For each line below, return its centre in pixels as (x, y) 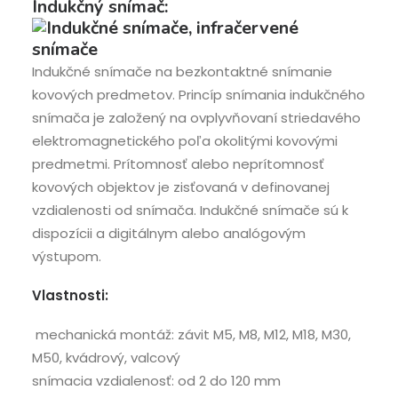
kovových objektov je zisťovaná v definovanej (181, 187)
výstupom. (67, 256)
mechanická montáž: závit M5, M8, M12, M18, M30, (191, 334)
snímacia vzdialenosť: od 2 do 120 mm (156, 381)
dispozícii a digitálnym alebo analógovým (169, 233)
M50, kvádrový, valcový (106, 358)
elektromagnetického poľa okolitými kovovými (185, 141)
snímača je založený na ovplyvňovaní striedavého (196, 118)
